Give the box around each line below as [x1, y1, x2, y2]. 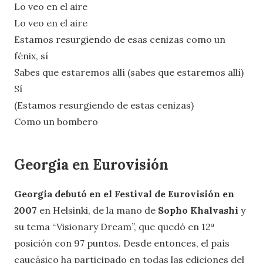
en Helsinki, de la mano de [37, 204, 158, 216]
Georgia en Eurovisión [14, 155, 168, 174]
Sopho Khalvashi [158, 204, 241, 216]
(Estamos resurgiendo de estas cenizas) [14, 99, 194, 111]
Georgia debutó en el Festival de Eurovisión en [14, 187, 234, 200]
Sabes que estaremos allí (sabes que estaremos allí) [14, 66, 244, 78]
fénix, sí [14, 49, 48, 62]
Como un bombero [14, 115, 98, 127]
